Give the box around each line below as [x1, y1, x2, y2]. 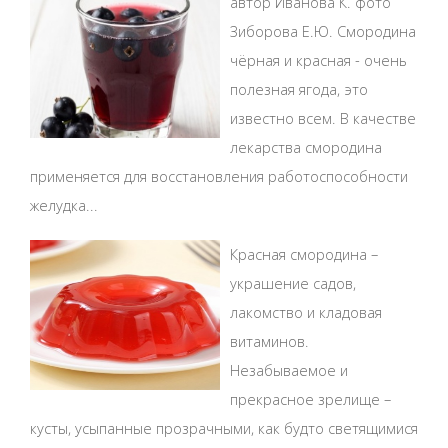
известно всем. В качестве [230, 107, 416, 128]
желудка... [30, 194, 98, 215]
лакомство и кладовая [230, 301, 382, 322]
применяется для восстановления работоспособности [30, 165, 408, 186]
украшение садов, [230, 272, 356, 293]
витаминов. [230, 330, 309, 351]
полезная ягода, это [230, 78, 368, 99]
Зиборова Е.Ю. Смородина [230, 20, 416, 41]
